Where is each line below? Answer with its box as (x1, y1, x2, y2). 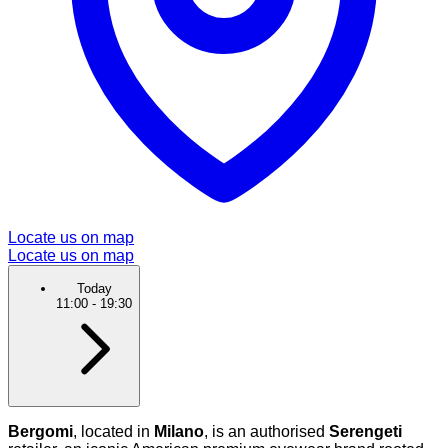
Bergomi (8, 422, 73, 440)
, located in (73, 422, 154, 440)
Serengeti (329, 422, 402, 440)
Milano (154, 422, 204, 440)
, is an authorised (204, 422, 329, 440)
